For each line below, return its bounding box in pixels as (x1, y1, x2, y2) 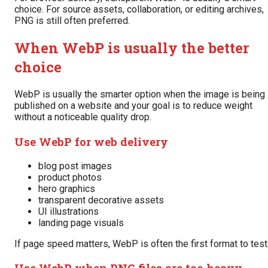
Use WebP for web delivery (14, 133, 168, 149)
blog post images (38, 160, 112, 172)
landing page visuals (38, 217, 124, 229)
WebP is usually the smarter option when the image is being (14, 89, 265, 100)
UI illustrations (38, 205, 99, 217)
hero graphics (38, 182, 95, 194)
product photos (38, 171, 102, 183)
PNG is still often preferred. (14, 15, 130, 27)
